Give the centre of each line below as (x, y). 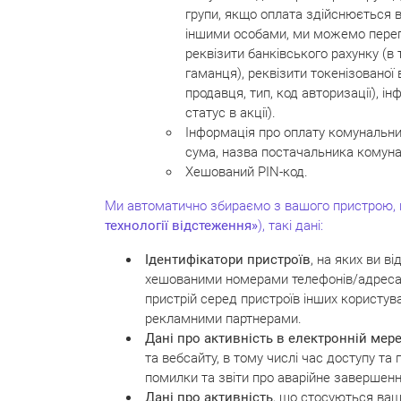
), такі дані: (290, 225)
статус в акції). (230, 112)
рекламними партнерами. (223, 318)
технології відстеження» (181, 225)
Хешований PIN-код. (247, 171)
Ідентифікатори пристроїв (228, 259)
